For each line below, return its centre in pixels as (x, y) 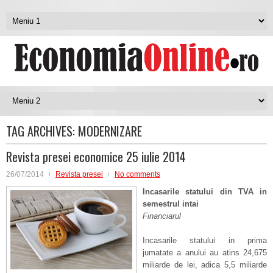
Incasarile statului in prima (205, 240)
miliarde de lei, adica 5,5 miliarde (205, 265)
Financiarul (162, 216)
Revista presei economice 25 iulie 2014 (96, 157)
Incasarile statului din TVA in (205, 192)
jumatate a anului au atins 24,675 (205, 253)
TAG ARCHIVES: (42, 131)
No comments (137, 174)
